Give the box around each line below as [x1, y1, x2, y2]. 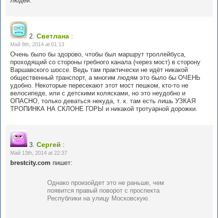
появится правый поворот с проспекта [47, 187, 160, 195]
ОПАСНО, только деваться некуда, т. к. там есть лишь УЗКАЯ [10, 97, 196, 105]
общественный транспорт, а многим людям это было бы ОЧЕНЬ [10, 74, 200, 82]
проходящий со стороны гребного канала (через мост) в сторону [10, 58, 200, 66]
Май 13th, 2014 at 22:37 [10, 150, 67, 156]
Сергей [36, 141, 61, 149]
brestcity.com [10, 159, 51, 167]
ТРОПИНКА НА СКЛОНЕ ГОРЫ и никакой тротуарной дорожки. [10, 105, 198, 113]
